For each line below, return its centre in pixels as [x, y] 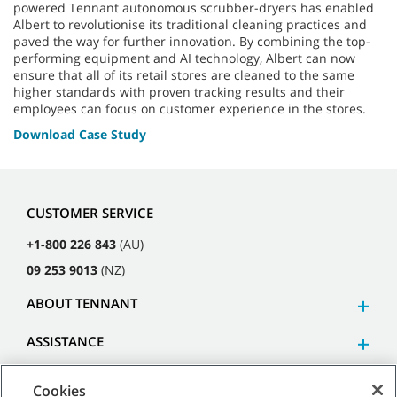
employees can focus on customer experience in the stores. [190, 108]
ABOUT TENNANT [82, 304]
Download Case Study [80, 134]
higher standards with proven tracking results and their [179, 91]
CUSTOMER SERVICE [90, 213]
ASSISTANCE [65, 342]
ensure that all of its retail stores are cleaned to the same [184, 74]
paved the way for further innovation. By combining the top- [192, 41]
